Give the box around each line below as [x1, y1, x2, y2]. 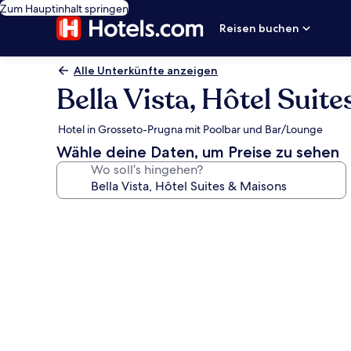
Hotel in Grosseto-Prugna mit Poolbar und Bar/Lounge [58, 122, 323, 136]
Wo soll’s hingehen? [91, 161, 203, 178]
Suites [56, 318, 109, 341]
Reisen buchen [219, 21, 300, 35]
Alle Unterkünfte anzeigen [74, 63, 218, 78]
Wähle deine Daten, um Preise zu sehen [56, 143, 339, 161]
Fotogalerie [56, 204, 159, 227]
